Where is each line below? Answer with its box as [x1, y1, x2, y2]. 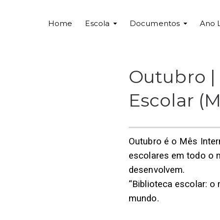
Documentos [130, 19, 180, 28]
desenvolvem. [129, 164, 185, 175]
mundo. [129, 192, 159, 204]
